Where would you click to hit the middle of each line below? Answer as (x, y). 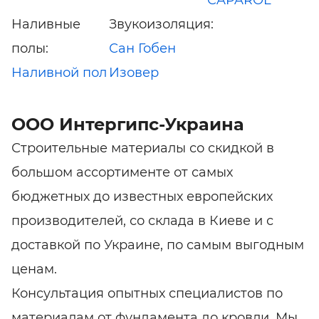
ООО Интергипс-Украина (128, 125)
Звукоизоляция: (162, 25)
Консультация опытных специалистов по (147, 294)
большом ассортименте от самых (122, 173)
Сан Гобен (143, 49)
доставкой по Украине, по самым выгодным (158, 245)
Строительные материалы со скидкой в (143, 148)
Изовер (134, 73)
